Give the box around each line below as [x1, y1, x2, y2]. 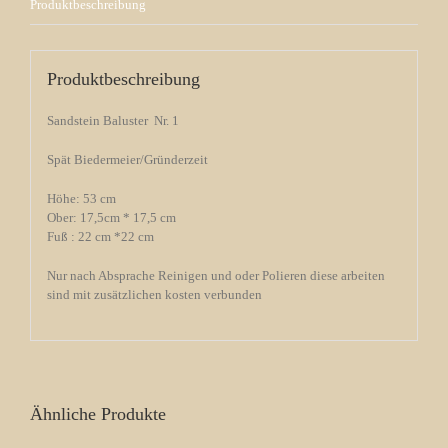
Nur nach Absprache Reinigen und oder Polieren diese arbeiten [46, 268, 385, 284]
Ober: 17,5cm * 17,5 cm [46, 210, 176, 226]
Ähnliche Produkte [30, 403, 166, 424]
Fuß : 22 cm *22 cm [46, 229, 154, 245]
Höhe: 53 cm [46, 191, 116, 207]
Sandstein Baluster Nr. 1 [46, 113, 179, 129]
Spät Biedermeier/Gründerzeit [46, 152, 208, 168]
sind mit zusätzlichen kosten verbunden [46, 287, 262, 303]
